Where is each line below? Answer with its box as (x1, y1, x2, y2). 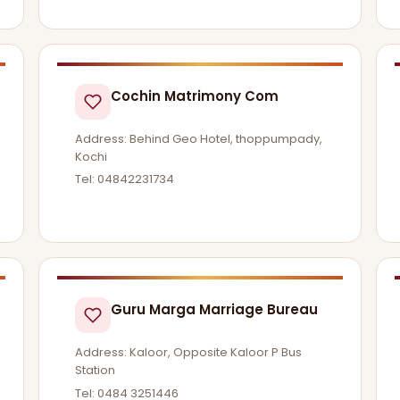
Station (74, 362, 115, 379)
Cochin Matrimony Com (110, 86, 279, 105)
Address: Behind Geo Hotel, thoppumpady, (74, 129, 322, 147)
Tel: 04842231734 (74, 171, 174, 188)
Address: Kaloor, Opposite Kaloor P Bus (74, 344, 302, 362)
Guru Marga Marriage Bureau (110, 300, 318, 320)
